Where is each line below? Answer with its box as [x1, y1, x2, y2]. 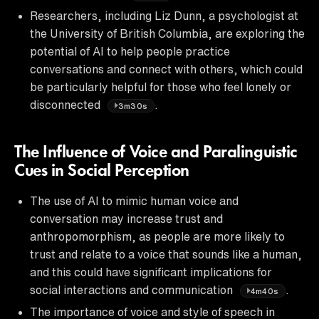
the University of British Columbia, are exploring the [30, 27, 305, 39]
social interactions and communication [30, 283, 236, 296]
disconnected [30, 98, 103, 110]
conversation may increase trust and [30, 212, 223, 224]
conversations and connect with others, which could [30, 63, 303, 75]
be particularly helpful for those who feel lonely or [30, 80, 291, 93]
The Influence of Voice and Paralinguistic [14, 144, 298, 162]
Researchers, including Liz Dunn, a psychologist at [30, 9, 298, 21]
